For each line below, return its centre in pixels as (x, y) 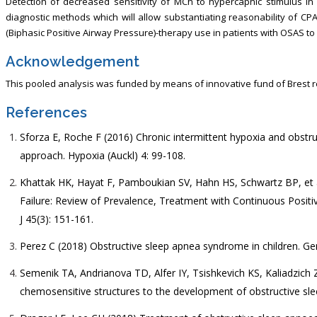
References (46, 112)
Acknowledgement (72, 61)
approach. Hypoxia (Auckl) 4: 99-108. (102, 155)
